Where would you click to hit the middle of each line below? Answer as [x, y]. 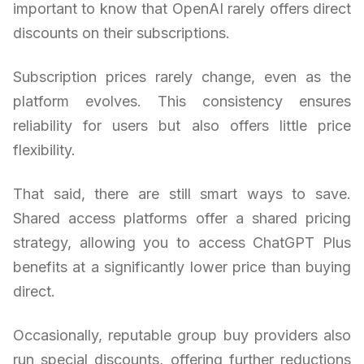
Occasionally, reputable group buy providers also [182, 335]
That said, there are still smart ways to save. [182, 193]
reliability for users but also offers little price [182, 125]
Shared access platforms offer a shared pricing [182, 218]
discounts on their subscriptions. [121, 32]
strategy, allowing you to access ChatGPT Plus [182, 242]
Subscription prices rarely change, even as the [182, 76]
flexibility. [44, 149]
